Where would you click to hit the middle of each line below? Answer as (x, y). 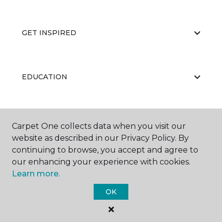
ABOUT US (41, 121)
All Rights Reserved (111, 210)
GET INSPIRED (49, 33)
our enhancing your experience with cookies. (101, 162)
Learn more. (36, 174)
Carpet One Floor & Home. (124, 200)
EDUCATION (45, 77)
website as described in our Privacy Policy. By (100, 138)
